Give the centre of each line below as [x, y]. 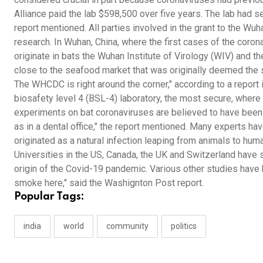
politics [184, 226]
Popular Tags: [49, 197]
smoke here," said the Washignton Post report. [109, 183]
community [127, 226]
